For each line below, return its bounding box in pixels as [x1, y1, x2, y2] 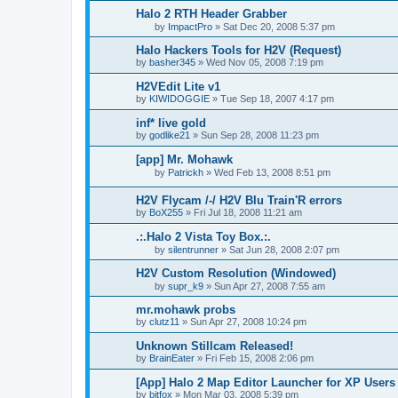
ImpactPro [168, 25, 212, 36]
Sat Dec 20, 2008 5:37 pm [223, 25, 335, 36]
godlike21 [149, 132, 190, 144]
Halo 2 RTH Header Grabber [136, 10, 287, 24]
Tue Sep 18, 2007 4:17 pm [220, 96, 334, 107]
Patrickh [168, 171, 203, 182]
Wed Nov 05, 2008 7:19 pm [206, 60, 323, 71]
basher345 [149, 60, 195, 71]
